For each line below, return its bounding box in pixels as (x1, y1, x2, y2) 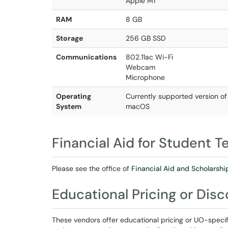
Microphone (126, 73, 165, 82)
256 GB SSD (126, 34, 166, 43)
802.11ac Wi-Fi (126, 52, 173, 62)
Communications (56, 52, 117, 62)
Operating (56, 92, 91, 101)
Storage (56, 34, 83, 43)
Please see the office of (52, 164, 131, 173)
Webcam (126, 63, 155, 72)
